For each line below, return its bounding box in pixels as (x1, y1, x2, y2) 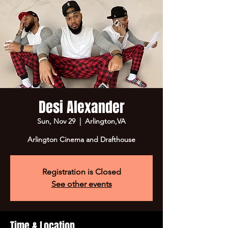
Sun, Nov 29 (37, 117, 75, 126)
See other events (51, 179, 112, 189)
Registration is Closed (42, 167, 121, 177)
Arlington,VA (85, 117, 126, 126)
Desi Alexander (38, 97, 125, 118)
